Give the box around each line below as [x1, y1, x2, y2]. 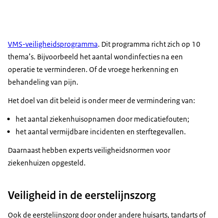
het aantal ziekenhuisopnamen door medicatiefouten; [16, 114, 189, 124]
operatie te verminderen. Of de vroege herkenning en [8, 64, 179, 74]
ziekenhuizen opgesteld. [8, 158, 86, 167]
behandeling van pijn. [8, 77, 78, 87]
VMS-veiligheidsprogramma [8, 39, 98, 49]
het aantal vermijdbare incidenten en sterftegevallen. [16, 127, 186, 136]
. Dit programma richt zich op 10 [98, 39, 200, 49]
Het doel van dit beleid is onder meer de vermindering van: [8, 95, 195, 105]
